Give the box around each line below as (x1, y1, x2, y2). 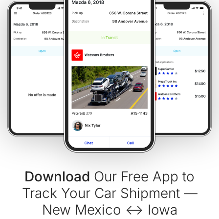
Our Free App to (90, 168, 195, 185)
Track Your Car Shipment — (22, 185, 197, 202)
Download (24, 168, 90, 185)
